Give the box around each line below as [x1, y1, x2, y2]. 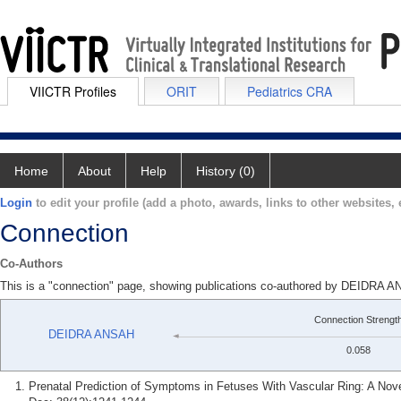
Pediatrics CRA [247, 82, 332, 100]
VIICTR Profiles [30, 82, 116, 100]
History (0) [196, 164, 255, 178]
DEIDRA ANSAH [48, 328, 134, 342]
